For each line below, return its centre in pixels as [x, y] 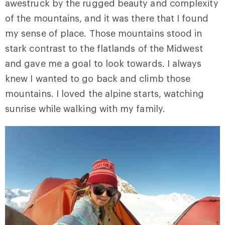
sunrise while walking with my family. [85, 108]
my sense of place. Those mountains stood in [104, 33]
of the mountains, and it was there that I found [107, 18]
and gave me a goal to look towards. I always [103, 63]
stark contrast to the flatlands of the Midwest [104, 48]
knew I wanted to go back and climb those [98, 78]
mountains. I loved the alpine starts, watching [104, 93]
